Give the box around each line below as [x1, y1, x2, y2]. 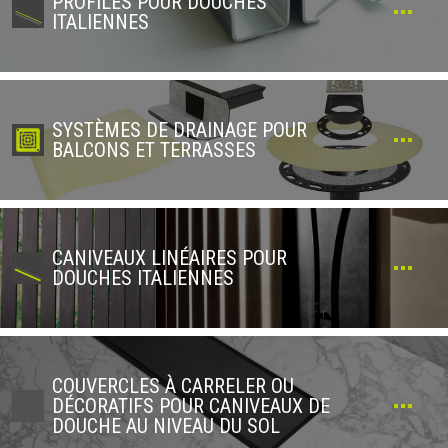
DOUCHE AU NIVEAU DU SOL [52, 414, 280, 438]
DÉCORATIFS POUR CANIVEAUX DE [52, 394, 330, 418]
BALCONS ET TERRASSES [52, 138, 256, 162]
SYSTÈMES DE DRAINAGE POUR [52, 118, 307, 142]
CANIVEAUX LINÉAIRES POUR [52, 246, 287, 270]
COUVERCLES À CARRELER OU [52, 374, 294, 398]
